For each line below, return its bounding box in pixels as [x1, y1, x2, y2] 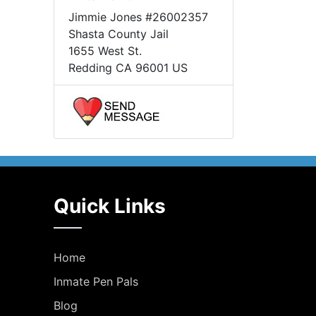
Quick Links [54, 194, 166, 218]
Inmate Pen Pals [54, 274, 138, 288]
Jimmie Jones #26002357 [68, 10, 208, 24]
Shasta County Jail [68, 27, 169, 41]
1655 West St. [68, 44, 142, 58]
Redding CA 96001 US [68, 61, 188, 75]
